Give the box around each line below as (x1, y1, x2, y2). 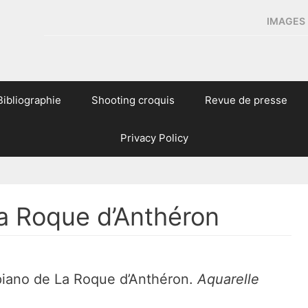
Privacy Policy (120, 131, 188, 144)
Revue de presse (204, 93, 287, 107)
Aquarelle (197, 271, 259, 287)
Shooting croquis (91, 93, 175, 107)
